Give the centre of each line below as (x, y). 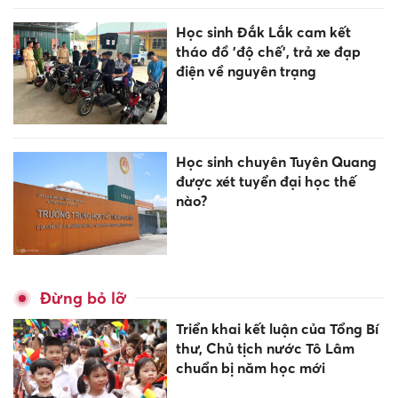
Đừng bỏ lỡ (83, 298)
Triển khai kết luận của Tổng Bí (277, 328)
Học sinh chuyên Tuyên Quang (276, 162)
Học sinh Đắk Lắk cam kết (263, 32)
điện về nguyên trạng (246, 72)
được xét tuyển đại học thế (266, 182)
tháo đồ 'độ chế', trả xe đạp (268, 52)
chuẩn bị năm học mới (250, 367)
